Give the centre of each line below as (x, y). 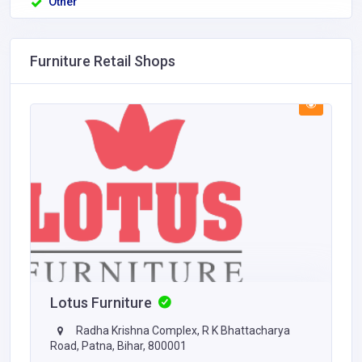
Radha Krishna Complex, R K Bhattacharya (182, 330)
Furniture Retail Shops (103, 61)
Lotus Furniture (103, 303)
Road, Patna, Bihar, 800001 (118, 346)
